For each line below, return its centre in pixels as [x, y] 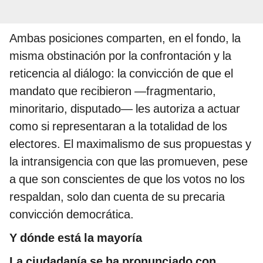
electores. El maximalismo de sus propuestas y [130, 144]
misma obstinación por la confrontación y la [120, 56]
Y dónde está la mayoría [76, 238]
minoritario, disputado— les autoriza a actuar [125, 109]
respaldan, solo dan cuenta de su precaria [117, 197]
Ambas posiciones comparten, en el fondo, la [125, 38]
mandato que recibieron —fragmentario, [113, 91]
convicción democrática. [72, 214]
